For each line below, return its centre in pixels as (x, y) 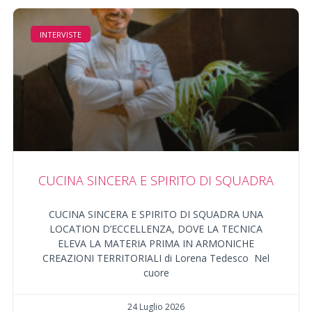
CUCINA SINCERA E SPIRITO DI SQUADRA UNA (156, 214)
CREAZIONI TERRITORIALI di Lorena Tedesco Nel (156, 258)
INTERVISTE (61, 35)
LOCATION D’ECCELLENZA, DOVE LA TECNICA (156, 229)
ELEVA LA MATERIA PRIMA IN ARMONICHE (156, 244)
